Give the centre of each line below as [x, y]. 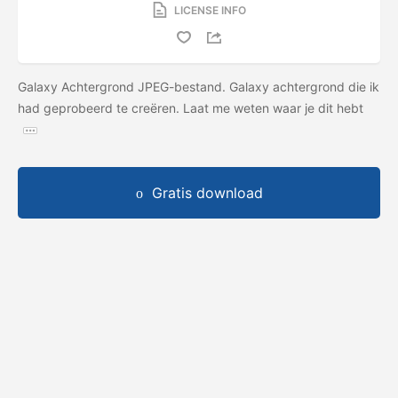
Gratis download [207, 192]
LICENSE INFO [210, 10]
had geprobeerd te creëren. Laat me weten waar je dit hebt [191, 107]
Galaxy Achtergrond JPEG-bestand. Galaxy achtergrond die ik [199, 86]
